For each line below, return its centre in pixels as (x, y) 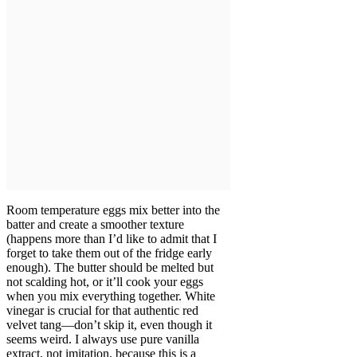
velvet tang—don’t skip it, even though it (109, 325)
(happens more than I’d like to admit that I (112, 239)
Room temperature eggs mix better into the (113, 210)
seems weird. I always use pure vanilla (103, 339)
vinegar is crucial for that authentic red (102, 311)
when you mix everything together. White (111, 296)
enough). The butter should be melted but (110, 268)
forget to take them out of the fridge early (109, 253)
